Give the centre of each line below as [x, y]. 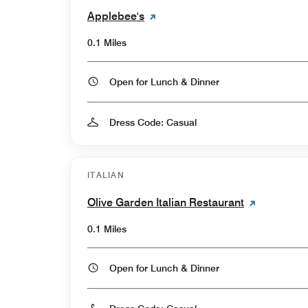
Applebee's [116, 16]
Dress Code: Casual [153, 122]
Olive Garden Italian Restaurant [166, 202]
